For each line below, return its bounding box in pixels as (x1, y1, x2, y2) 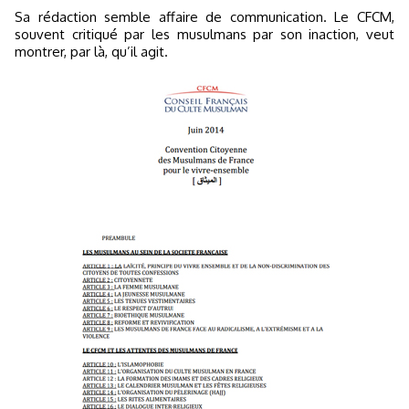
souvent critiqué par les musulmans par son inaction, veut (15, 25, 394, 43)
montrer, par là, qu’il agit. (15, 42, 168, 60)
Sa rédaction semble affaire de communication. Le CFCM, (15, 7, 394, 26)
